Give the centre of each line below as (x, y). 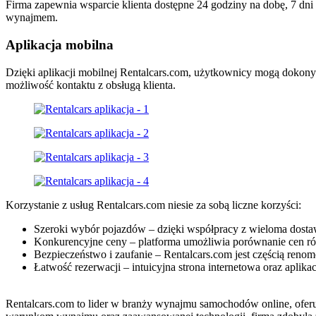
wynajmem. (32, 18)
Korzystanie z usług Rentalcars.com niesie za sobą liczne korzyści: (153, 205)
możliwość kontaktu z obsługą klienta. (91, 85)
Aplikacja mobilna (60, 44)
